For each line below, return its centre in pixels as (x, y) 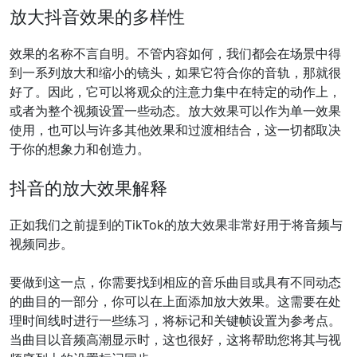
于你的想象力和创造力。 (80, 149)
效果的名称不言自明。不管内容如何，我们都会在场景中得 (175, 53)
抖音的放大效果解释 (88, 188)
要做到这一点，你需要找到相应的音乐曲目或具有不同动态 (175, 282)
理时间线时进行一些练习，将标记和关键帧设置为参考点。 (175, 320)
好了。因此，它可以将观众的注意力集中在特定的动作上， (175, 91)
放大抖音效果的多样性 (97, 16)
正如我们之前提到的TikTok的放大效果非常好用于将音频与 (176, 224)
